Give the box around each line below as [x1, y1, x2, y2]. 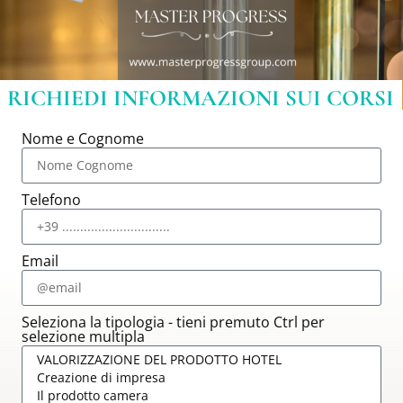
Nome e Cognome [22, 128, 144, 148]
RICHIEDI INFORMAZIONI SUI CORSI [7, 84, 394, 112]
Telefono [22, 189, 81, 210]
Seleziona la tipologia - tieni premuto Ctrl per [22, 311, 325, 332]
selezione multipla [22, 326, 145, 346]
